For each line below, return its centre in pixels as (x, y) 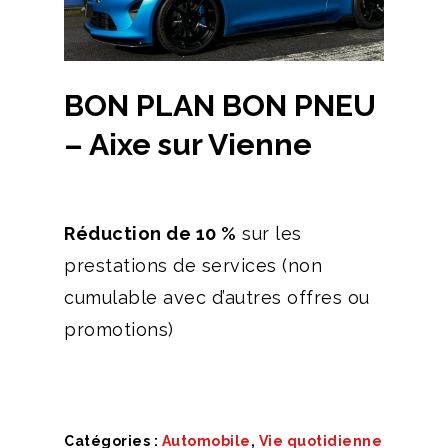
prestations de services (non (193, 265)
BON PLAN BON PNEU (220, 105)
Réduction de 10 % (150, 233)
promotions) (119, 329)
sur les (269, 233)
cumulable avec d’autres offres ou (217, 297)
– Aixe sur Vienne (188, 144)
